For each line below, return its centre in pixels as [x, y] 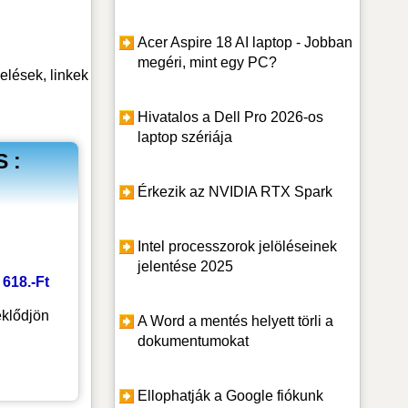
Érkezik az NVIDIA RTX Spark [235, 191]
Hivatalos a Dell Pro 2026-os [231, 117]
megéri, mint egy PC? [208, 62]
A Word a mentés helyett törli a [236, 321]
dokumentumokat [194, 341]
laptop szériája [185, 137]
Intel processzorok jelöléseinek [238, 246]
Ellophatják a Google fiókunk [231, 395]
